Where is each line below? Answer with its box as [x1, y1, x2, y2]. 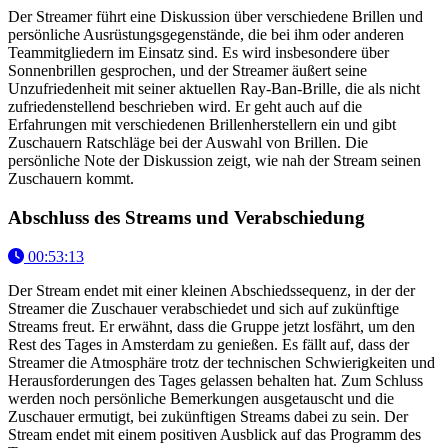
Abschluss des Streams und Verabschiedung [8, 206, 365, 228]
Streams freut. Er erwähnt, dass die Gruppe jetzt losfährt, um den [8, 317, 415, 335]
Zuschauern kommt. [8, 170, 134, 188]
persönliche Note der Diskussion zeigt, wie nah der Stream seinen [8, 152, 421, 170]
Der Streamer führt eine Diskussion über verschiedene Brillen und [8, 8, 423, 26]
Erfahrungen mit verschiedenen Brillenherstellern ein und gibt [8, 116, 396, 134]
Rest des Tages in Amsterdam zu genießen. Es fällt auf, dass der [8, 335, 409, 353]
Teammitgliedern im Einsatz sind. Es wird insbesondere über [8, 44, 389, 62]
